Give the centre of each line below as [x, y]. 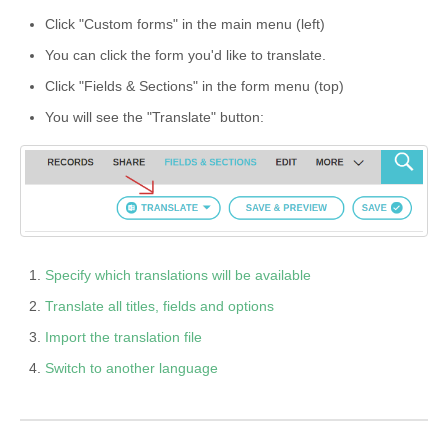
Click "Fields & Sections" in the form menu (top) [194, 85]
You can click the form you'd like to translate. [185, 54]
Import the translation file [123, 337]
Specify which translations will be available [178, 275]
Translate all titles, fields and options [159, 306]
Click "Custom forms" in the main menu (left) [185, 23]
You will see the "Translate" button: [154, 116]
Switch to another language [131, 368]
